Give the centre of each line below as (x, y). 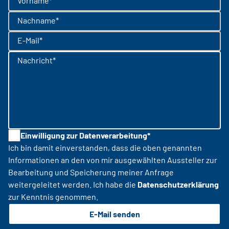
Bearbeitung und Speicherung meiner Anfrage (91, 172)
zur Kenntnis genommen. (53, 196)
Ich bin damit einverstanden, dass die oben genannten (105, 147)
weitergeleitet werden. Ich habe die (73, 184)
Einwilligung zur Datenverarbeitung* (85, 135)
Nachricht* (37, 60)
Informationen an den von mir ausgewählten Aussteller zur (113, 159)
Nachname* (38, 20)
